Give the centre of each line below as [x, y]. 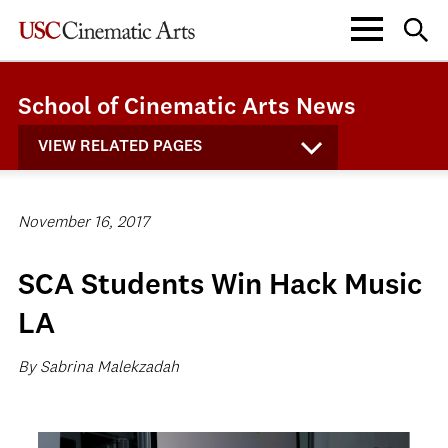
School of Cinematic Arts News [187, 108]
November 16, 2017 [83, 223]
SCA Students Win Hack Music [220, 286]
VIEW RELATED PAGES [120, 147]
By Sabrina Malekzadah [98, 368]
